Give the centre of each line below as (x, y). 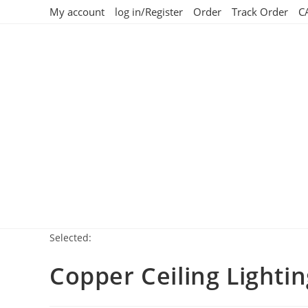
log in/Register (149, 12)
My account (77, 12)
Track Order (260, 12)
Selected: (70, 238)
